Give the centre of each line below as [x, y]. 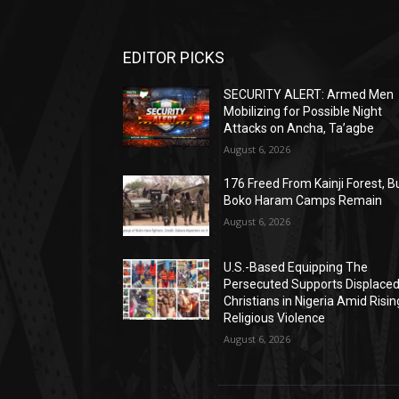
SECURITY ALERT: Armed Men [309, 95]
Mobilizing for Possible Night [303, 112]
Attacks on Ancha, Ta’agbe [299, 129]
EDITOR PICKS [174, 58]
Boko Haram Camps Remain [303, 201]
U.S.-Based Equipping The [296, 268]
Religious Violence [275, 318]
